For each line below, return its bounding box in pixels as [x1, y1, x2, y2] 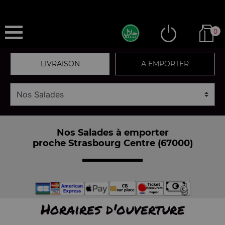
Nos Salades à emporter [56, 127, 169, 138]
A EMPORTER [141, 59, 189, 68]
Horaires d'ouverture [40, 199, 185, 219]
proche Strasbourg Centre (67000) [32, 137, 193, 149]
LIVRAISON [40, 59, 80, 68]
